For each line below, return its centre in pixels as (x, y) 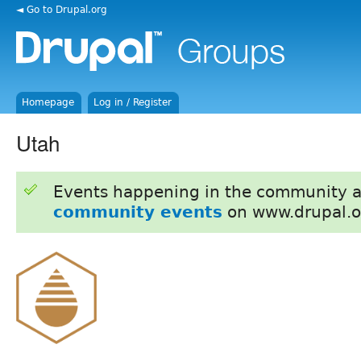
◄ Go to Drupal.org (62, 9)
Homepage (48, 102)
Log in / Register (133, 102)
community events (137, 212)
